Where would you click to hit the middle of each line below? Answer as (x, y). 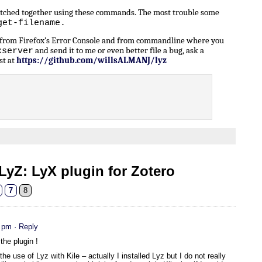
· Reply (26, 227)
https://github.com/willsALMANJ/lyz (92, 61)
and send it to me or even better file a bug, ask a (119, 51)
